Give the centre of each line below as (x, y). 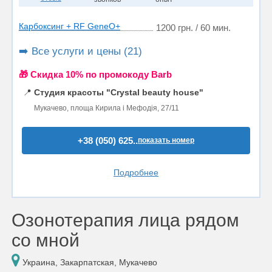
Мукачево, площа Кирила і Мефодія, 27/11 (107, 108)
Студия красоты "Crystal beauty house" (119, 92)
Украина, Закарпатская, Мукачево (89, 262)
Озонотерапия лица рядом (125, 220)
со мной (46, 240)
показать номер (166, 140)
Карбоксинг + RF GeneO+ (70, 26)
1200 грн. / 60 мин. (193, 27)
